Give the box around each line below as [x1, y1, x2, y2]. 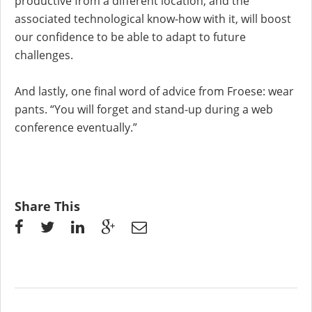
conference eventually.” [15, 120, 137, 136]
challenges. [15, 47, 73, 63]
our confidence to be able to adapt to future [15, 29, 246, 45]
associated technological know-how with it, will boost [15, 11, 291, 27]
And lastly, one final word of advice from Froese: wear [15, 84, 294, 100]
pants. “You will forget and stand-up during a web [15, 102, 273, 118]
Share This [15, 198, 80, 215]
